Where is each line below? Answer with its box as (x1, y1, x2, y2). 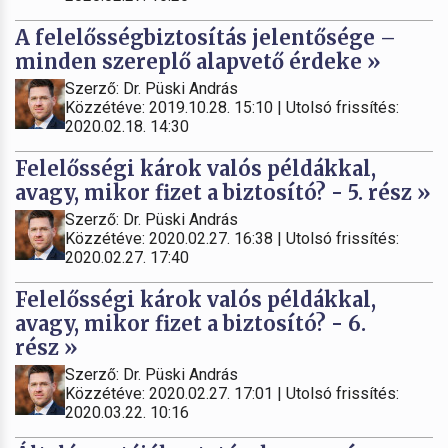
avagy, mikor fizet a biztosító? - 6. (15, 311, 366, 337)
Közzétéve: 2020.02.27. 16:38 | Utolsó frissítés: (65, 229, 399, 249)
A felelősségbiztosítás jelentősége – (15, 25, 396, 51)
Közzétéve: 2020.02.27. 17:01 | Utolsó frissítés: (65, 384, 399, 404)
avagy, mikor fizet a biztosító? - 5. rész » (15, 180, 431, 206)
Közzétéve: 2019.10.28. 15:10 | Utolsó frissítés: (65, 98, 399, 118)
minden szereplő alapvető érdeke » (15, 49, 381, 75)
